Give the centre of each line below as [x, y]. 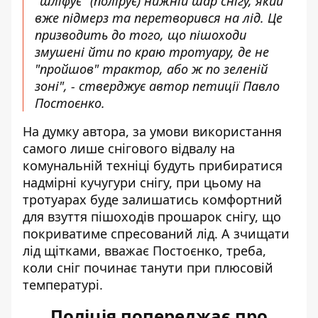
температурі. [63, 285]
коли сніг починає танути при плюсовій [148, 268]
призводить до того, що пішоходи [141, 35]
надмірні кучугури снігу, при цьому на [142, 182]
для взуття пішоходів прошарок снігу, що [152, 216]
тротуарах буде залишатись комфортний [153, 199]
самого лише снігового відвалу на [129, 148]
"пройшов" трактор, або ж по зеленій [151, 69]
